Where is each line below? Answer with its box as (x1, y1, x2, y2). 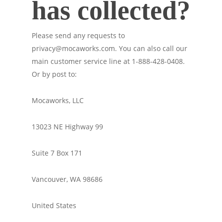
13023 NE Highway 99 (32, 122, 103, 131)
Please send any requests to (32, 31, 125, 40)
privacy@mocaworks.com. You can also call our (32, 44, 187, 53)
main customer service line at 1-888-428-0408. (32, 56, 185, 66)
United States (32, 201, 76, 210)
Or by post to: (32, 69, 77, 79)
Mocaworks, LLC (32, 96, 84, 105)
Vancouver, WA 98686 (32, 174, 103, 184)
